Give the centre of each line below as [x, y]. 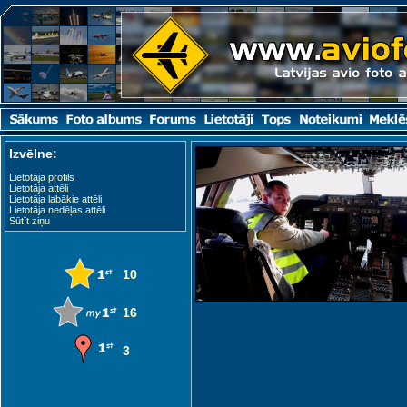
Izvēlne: [33, 154]
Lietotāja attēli [39, 188]
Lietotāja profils [42, 177]
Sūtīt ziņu [30, 221]
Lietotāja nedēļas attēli [57, 210]
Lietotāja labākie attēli [55, 199]
